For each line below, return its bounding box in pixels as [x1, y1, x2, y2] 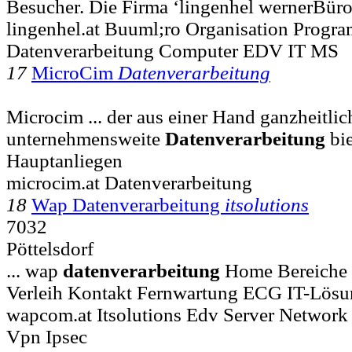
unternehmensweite [6, 127, 165, 149]
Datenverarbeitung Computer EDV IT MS [6, 39, 339, 61]
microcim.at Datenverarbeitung [6, 171, 252, 193]
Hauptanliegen [6, 149, 123, 171]
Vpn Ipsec [6, 325, 87, 347]
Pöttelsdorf [6, 237, 93, 259]
